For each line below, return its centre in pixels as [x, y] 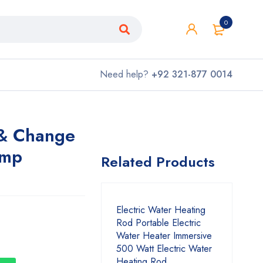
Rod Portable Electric [159, 223]
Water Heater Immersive [164, 236]
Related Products [158, 162]
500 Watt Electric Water [164, 249]
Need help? [126, 74]
